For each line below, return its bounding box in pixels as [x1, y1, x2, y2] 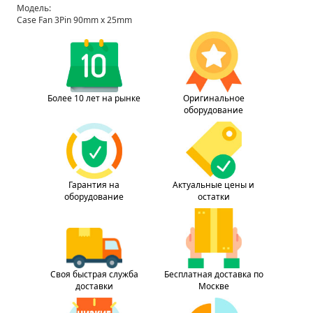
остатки [197, 191, 230, 203]
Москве [198, 280, 229, 293]
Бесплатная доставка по [163, 268, 263, 281]
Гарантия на [68, 179, 119, 191]
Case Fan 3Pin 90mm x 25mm [17, 13, 132, 26]
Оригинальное [182, 92, 245, 104]
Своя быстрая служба [50, 268, 138, 281]
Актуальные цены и [173, 179, 254, 191]
